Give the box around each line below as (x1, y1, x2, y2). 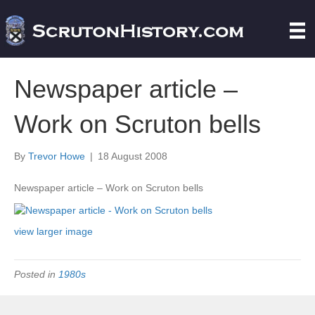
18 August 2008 (98, 150, 167, 162)
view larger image (14, 225, 93, 237)
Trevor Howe (28, 150, 85, 162)
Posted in (14, 268, 58, 280)
